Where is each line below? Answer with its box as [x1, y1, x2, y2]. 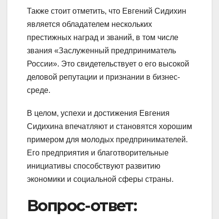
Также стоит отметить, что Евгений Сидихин [27, 6, 186, 15]
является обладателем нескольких [27, 20, 152, 28]
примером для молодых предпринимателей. [27, 135, 188, 144]
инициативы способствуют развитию [27, 161, 160, 170]
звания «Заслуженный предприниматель [27, 46, 176, 55]
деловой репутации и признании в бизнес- [27, 72, 180, 81]
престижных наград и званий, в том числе [27, 33, 178, 42]
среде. [27, 86, 50, 94]
